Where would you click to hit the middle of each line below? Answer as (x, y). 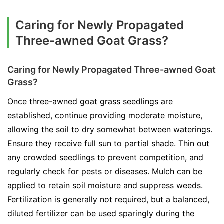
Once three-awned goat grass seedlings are (90, 101)
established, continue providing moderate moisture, (105, 115)
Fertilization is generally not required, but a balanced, (108, 199)
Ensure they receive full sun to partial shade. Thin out (108, 143)
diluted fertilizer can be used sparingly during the (101, 213)
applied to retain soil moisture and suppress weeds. (105, 185)
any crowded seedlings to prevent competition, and (105, 157)
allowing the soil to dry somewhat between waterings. (110, 129)
